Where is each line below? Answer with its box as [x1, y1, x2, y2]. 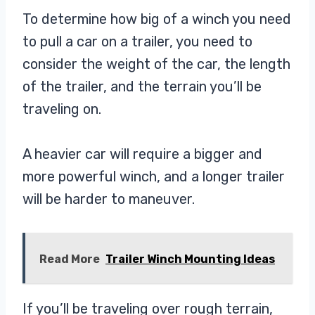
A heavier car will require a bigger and [22, 146, 262, 163]
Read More [39, 252, 100, 266]
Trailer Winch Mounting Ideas [105, 252, 275, 266]
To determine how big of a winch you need [22, 11, 291, 28]
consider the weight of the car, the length [22, 56, 290, 73]
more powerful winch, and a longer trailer [22, 168, 285, 186]
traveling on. [22, 101, 105, 118]
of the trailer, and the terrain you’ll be [22, 78, 262, 96]
